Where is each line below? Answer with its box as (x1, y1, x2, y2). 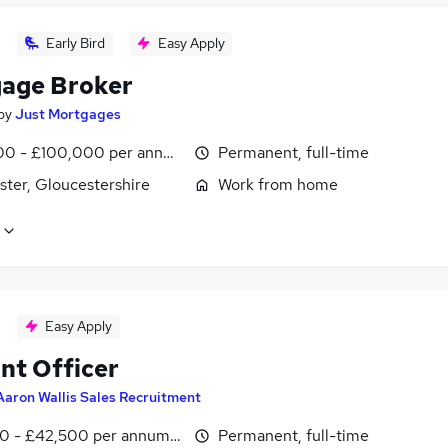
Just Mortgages (15, 104, 121, 123)
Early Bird (46, 33, 105, 52)
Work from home (218, 173, 338, 195)
